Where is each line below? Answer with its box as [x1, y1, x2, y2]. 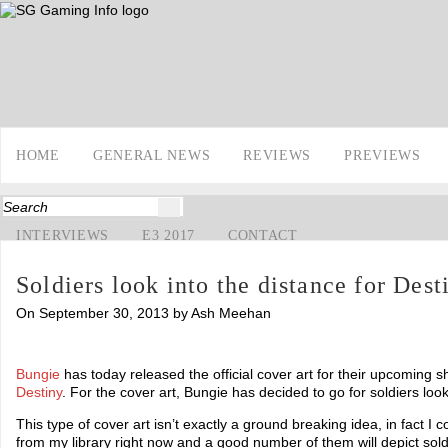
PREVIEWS [344, 148, 421, 163]
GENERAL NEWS [92, 148, 211, 163]
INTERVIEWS [16, 228, 109, 243]
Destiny [16, 383, 62, 400]
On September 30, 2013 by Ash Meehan [16, 304, 271, 321]
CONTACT [227, 228, 298, 243]
